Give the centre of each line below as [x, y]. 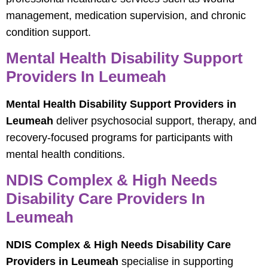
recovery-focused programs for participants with [119, 137]
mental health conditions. [66, 154]
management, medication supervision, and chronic [126, 15]
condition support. [48, 32]
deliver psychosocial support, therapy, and [155, 121]
